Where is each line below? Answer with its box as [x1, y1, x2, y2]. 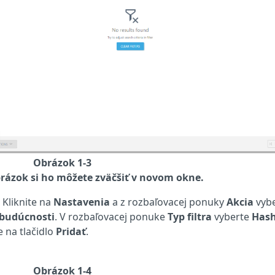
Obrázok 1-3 [33, 155, 91, 169]
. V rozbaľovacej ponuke [55, 209, 168, 223]
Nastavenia [53, 195, 110, 209]
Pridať [56, 224, 86, 238]
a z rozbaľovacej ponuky [110, 195, 227, 209]
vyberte [212, 209, 252, 223]
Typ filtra [168, 209, 212, 223]
